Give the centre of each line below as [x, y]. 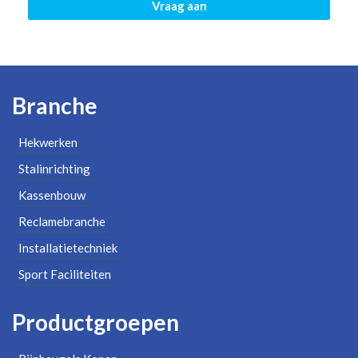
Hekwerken [48, 142]
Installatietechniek [68, 247]
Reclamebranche [62, 221]
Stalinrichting [54, 168]
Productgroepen [95, 322]
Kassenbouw [52, 195]
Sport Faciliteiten [65, 274]
